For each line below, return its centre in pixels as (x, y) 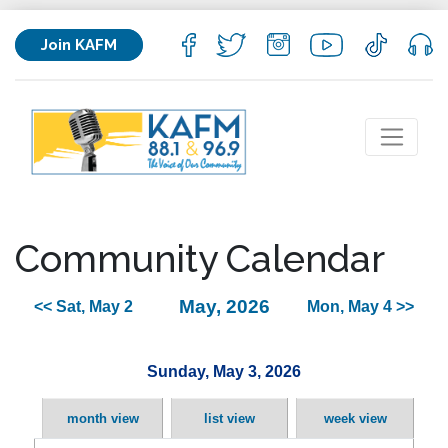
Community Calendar (200, 258)
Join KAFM (79, 44)
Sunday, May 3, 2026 (224, 371)
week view (355, 419)
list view (229, 419)
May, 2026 (224, 307)
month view (102, 419)
